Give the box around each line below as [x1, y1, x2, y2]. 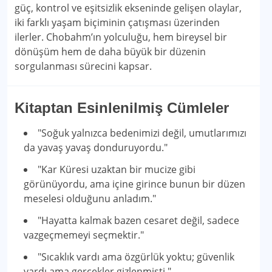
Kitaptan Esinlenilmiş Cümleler [15, 100, 229, 116]
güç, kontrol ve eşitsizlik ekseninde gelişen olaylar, [15, 1, 242, 15]
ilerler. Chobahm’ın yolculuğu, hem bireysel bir [15, 30, 227, 44]
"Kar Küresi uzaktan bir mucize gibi [38, 163, 195, 176]
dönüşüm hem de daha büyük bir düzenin [15, 45, 206, 58]
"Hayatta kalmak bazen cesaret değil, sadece [38, 214, 239, 227]
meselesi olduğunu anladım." [24, 192, 156, 205]
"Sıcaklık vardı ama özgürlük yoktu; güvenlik [38, 250, 234, 263]
